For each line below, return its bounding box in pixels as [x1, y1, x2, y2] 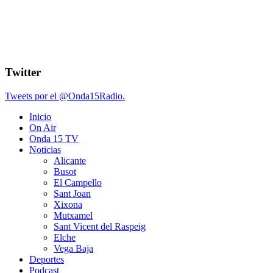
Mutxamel [54, 210, 93, 221]
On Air [29, 122, 56, 133]
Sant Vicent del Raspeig [54, 221, 146, 232]
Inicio [29, 111, 51, 122]
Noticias [29, 144, 61, 155]
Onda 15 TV [29, 133, 79, 144]
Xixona [54, 199, 82, 210]
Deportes [29, 253, 64, 264]
